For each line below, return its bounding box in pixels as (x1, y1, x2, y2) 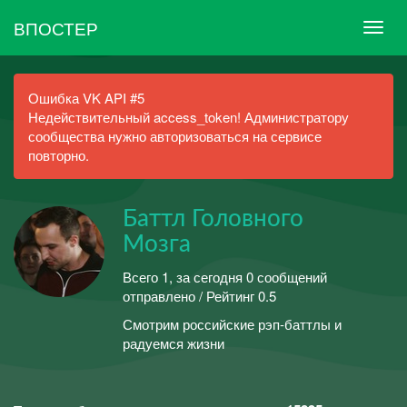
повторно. (28, 145, 89, 164)
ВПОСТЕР (14, 15, 98, 40)
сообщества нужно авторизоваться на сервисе (28, 126, 322, 145)
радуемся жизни (123, 333, 224, 352)
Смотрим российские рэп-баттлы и (123, 314, 342, 333)
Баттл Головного (123, 207, 303, 231)
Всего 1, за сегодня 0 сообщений (123, 266, 327, 286)
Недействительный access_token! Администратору (28, 107, 349, 126)
